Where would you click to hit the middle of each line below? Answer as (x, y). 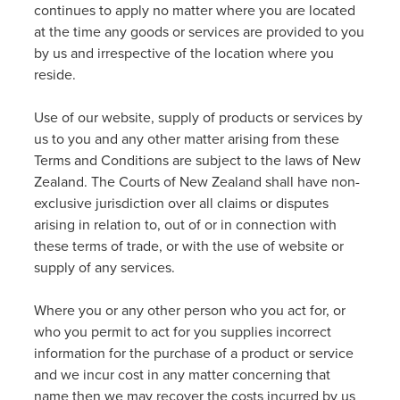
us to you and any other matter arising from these (187, 138)
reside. (55, 74)
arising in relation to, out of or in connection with (185, 224)
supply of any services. (104, 267)
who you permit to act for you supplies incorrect (183, 331)
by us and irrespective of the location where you (184, 53)
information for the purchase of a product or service (194, 353)
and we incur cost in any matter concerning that (182, 374)
